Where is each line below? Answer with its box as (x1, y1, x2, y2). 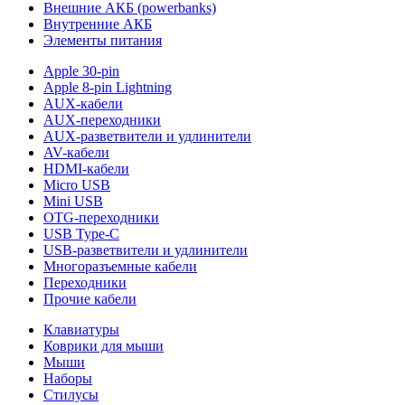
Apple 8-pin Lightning (43, 80, 172, 95)
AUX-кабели (43, 96, 123, 111)
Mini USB (43, 193, 103, 209)
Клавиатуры (43, 322, 119, 337)
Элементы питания (43, 33, 162, 48)
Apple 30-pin (43, 63, 119, 79)
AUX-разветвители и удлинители (43, 128, 251, 144)
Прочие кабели (43, 291, 137, 306)
